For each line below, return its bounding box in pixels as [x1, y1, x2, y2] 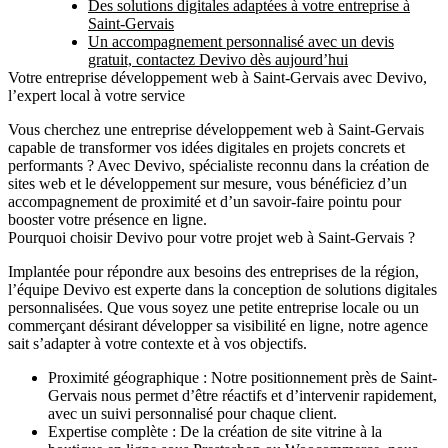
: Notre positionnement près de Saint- [199, 369, 437, 387]
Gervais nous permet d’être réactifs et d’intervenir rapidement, [48, 387, 437, 405]
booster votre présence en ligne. [8, 211, 207, 229]
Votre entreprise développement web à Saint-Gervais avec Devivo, [8, 69, 427, 87]
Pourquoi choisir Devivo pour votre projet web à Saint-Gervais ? [8, 229, 415, 247]
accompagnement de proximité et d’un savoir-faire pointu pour [8, 193, 401, 211]
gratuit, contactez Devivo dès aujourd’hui [88, 51, 348, 69]
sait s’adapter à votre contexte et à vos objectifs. [8, 335, 307, 353]
